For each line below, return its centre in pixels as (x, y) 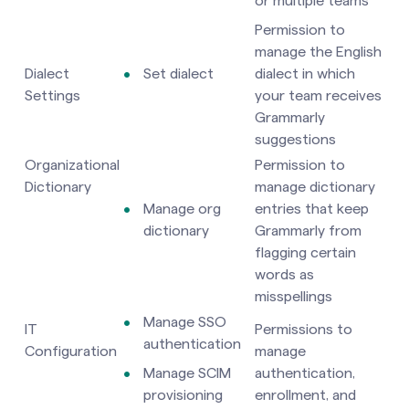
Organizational (72, 165)
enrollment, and (305, 395)
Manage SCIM (187, 373)
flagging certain (305, 252)
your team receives (318, 95)
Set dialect (178, 73)
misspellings (294, 296)
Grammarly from (308, 231)
